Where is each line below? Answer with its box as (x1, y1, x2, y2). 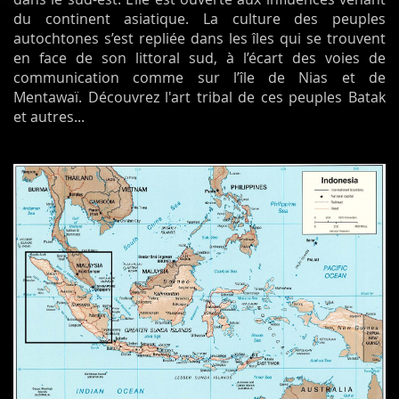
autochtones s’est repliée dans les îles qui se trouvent (13, 28, 386, 48)
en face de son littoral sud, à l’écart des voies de (13, 47, 386, 68)
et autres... (13, 106, 85, 126)
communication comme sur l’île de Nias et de (13, 67, 386, 87)
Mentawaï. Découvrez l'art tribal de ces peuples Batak (13, 86, 386, 107)
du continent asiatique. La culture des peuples (13, 8, 386, 28)
